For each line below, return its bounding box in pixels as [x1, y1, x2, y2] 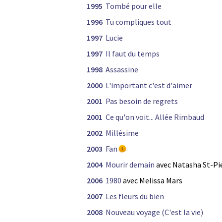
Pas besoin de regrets [106, 96, 178, 107]
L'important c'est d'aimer [106, 80, 192, 91]
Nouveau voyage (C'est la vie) [106, 207, 203, 218]
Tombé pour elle [106, 1, 162, 11]
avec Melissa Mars [121, 175, 182, 186]
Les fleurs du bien [106, 191, 164, 202]
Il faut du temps [106, 49, 160, 59]
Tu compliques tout [106, 17, 171, 27]
